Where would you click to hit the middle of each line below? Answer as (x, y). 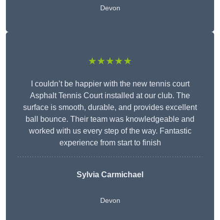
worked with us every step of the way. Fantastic (110, 131)
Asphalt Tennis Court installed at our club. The (110, 96)
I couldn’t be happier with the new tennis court (110, 84)
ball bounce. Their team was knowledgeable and (110, 119)
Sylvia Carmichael (110, 175)
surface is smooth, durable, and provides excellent (110, 108)
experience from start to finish (110, 143)
